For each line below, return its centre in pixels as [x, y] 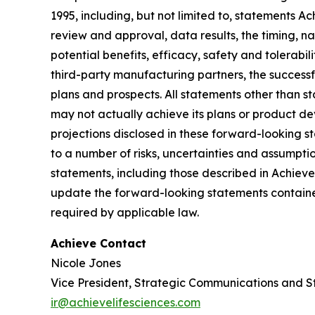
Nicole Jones [86, 263]
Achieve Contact [98, 244]
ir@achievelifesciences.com [126, 303]
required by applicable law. [125, 213]
